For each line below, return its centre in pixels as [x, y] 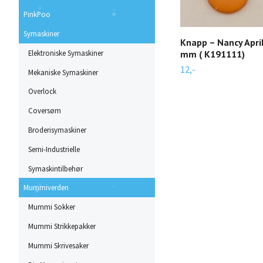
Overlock [42, 91]
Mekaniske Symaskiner [63, 72]
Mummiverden [46, 188]
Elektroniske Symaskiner [66, 53]
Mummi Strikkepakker [62, 226]
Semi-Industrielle [54, 149]
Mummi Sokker [52, 207]
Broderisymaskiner [57, 130]
